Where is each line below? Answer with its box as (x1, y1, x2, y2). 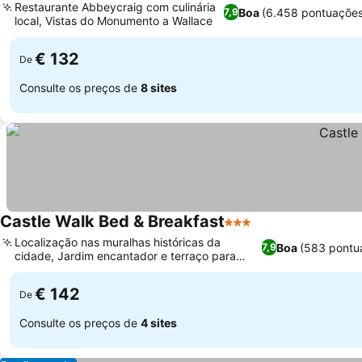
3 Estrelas (224, 222, 284, 238)
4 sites (141, 315, 177, 330)
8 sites (141, 80, 177, 95)
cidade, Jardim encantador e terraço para (15, 249, 236, 263)
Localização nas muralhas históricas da (15, 235, 221, 249)
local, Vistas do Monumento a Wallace (15, 14, 213, 27)
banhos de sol (15, 263, 88, 276)
